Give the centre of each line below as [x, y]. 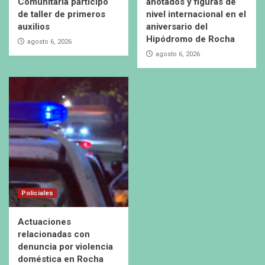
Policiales [37, 193]
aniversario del [177, 27]
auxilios [34, 27]
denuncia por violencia [65, 247]
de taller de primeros [62, 14]
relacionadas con [54, 235]
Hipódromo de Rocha [190, 39]
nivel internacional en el [196, 14]
